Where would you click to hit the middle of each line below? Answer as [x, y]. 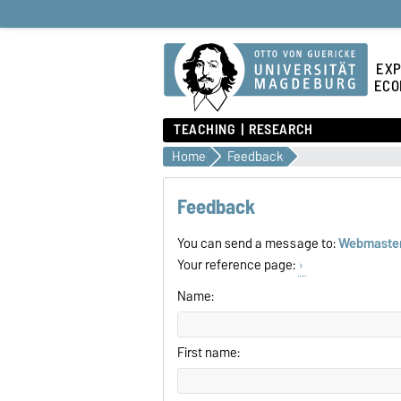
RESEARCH [281, 130]
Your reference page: [238, 264]
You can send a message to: [258, 243]
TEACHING [205, 130]
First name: [209, 352]
